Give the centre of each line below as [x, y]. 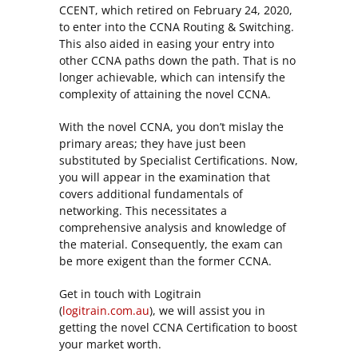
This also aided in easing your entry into [167, 44]
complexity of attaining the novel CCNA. [165, 94]
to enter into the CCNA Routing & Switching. [177, 27]
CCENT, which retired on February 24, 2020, [176, 10]
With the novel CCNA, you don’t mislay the [171, 127]
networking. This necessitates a [143, 211]
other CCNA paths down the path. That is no [177, 61]
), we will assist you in [207, 311]
